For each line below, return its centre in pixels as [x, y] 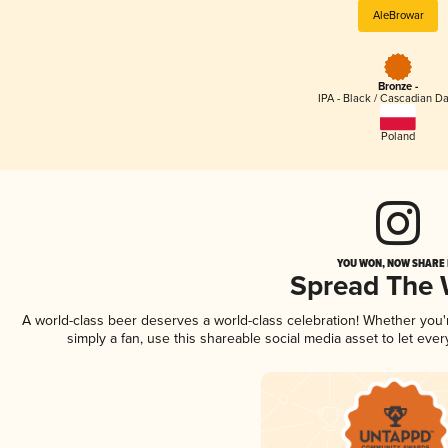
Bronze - [398, 87]
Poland [398, 136]
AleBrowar [398, 15]
